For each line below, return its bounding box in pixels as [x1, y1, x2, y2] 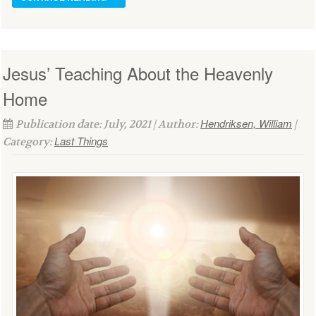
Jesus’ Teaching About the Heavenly [3, 61, 273, 86]
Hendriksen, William [200, 116, 292, 131]
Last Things [54, 133, 108, 149]
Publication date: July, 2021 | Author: [16, 117, 200, 132]
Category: [3, 135, 54, 150]
